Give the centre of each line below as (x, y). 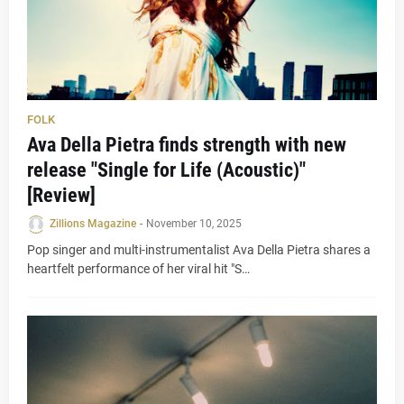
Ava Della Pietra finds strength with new (187, 145)
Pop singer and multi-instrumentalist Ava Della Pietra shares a (199, 250)
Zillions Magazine (93, 224)
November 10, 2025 (194, 224)
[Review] (61, 195)
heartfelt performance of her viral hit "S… (138, 269)
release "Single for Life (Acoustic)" (166, 170)
